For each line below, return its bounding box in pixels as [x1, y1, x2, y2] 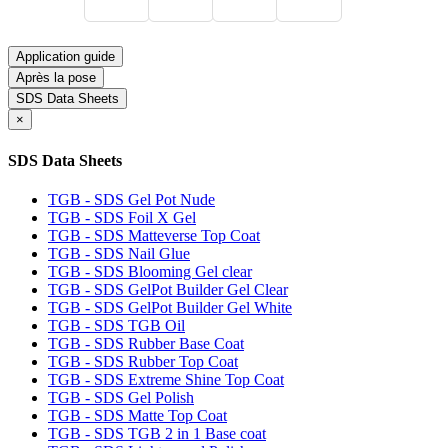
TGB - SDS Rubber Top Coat [48, 352, 238, 370]
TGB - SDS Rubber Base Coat [48, 334, 244, 352]
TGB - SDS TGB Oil [48, 316, 185, 334]
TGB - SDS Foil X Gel [48, 208, 196, 226]
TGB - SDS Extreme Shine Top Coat [48, 370, 284, 388]
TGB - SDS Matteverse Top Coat [48, 226, 260, 244]
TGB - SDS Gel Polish [48, 388, 194, 406]
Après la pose [16, 70, 96, 86]
